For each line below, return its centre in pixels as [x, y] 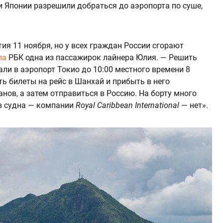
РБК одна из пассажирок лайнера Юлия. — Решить [102, 57]
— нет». [194, 105]
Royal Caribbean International [127, 105]
